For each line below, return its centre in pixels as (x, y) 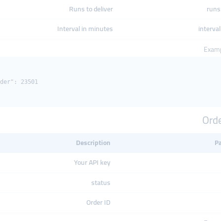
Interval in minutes (85, 29)
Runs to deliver (91, 9)
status (101, 183)
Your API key (92, 162)
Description (93, 143)
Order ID (98, 202)
